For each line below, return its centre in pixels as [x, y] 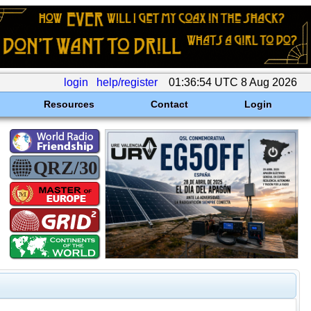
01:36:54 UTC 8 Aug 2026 [233, 82]
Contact [169, 104]
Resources [69, 104]
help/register [127, 82]
